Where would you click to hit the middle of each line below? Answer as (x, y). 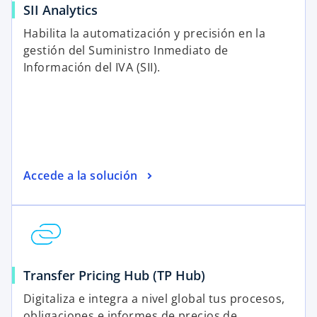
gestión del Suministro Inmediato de (126, 51)
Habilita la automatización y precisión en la (145, 34)
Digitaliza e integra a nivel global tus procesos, (154, 299)
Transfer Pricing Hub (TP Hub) (114, 276)
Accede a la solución (81, 175)
